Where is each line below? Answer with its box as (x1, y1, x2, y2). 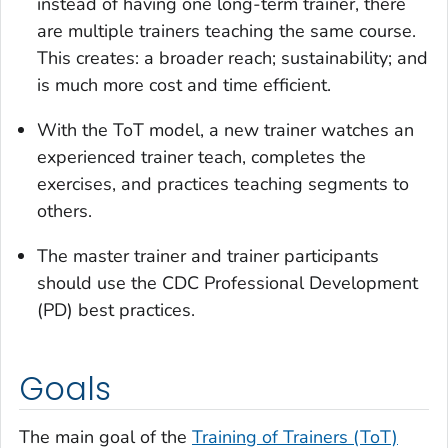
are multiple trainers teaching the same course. (37, 19, 416, 44)
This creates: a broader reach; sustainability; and (37, 46, 428, 71)
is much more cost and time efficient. (37, 73, 331, 98)
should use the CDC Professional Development (37, 271, 418, 296)
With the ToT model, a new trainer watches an (37, 118, 414, 143)
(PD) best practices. (37, 298, 195, 323)
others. (37, 199, 92, 224)
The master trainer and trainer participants (37, 244, 379, 269)
